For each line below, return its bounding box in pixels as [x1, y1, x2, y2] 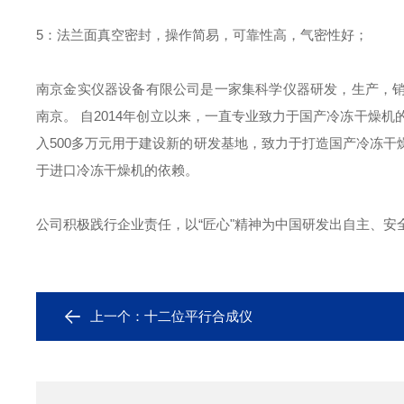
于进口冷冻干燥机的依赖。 [36, 162, 198, 178]
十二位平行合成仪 [144, 308, 252, 324]
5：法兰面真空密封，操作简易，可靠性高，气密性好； [36, 27, 368, 42]
